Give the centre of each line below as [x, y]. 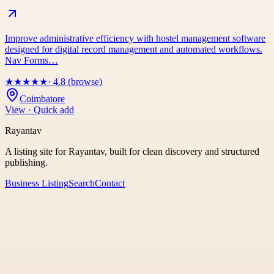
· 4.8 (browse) [75, 82]
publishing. [26, 163]
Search [82, 183]
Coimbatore [42, 99]
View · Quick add [39, 110]
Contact [110, 183]
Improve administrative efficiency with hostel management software [135, 39]
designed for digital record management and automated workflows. [134, 50]
